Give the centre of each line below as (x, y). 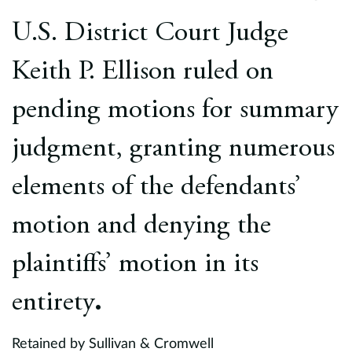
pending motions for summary (175, 111)
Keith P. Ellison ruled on (143, 73)
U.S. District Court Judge (150, 34)
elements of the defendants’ (156, 188)
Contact (176, 96)
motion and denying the (141, 227)
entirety (53, 304)
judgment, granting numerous (173, 150)
